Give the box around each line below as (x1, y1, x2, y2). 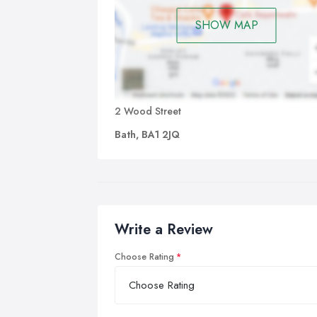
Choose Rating (115, 250, 174, 263)
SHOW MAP (195, 17, 258, 34)
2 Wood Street (115, 103, 181, 118)
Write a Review (115, 219, 213, 240)
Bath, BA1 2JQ (115, 127, 180, 142)
